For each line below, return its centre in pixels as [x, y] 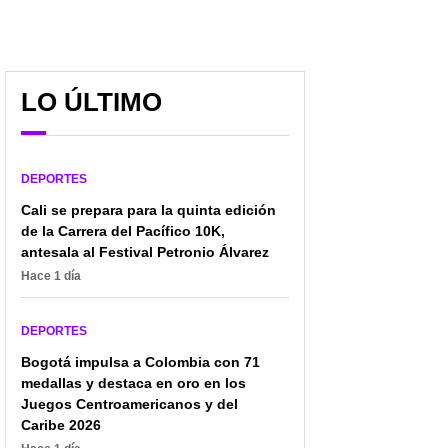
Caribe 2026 [61, 424]
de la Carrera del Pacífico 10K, [123, 230]
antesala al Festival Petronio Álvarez [145, 251]
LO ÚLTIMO [91, 101]
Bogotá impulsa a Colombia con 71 [140, 361]
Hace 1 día [51, 275]
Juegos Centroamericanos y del [129, 403]
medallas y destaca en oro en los [133, 382]
